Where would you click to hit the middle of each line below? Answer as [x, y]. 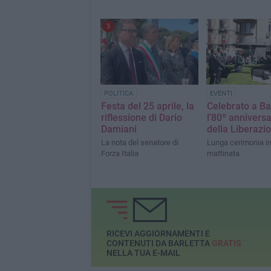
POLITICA [118, 93]
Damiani [119, 129]
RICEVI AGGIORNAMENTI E [158, 233]
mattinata [223, 153]
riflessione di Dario [141, 117]
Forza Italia [119, 153]
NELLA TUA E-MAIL [143, 253]
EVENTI [221, 93]
